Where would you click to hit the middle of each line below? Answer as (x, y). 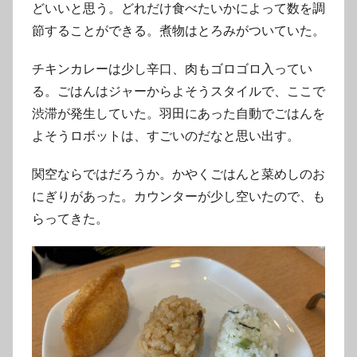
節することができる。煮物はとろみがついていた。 (178, 30)
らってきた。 (70, 218)
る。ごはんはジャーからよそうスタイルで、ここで (178, 91)
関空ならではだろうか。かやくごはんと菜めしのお (178, 174)
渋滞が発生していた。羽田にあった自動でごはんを (178, 113)
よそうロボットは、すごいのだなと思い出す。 (166, 135)
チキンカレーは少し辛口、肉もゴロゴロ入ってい (172, 69)
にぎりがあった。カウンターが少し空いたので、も (178, 196)
